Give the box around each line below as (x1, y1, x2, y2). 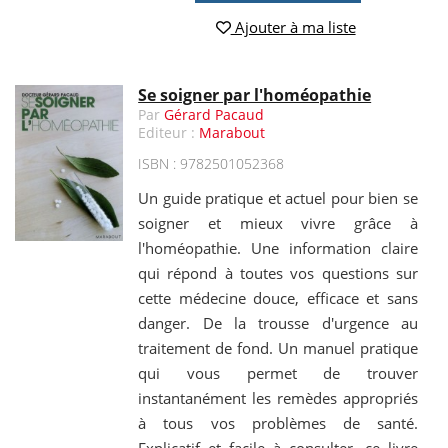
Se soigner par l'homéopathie (138, 84, 372, 107)
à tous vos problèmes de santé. (138, 413, 418, 434)
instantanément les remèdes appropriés (138, 388, 418, 409)
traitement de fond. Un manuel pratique (138, 338, 418, 359)
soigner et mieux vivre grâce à (138, 213, 418, 234)
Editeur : (138, 123, 200, 143)
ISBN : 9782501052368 (138, 154, 285, 174)
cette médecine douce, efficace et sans (138, 288, 418, 309)
